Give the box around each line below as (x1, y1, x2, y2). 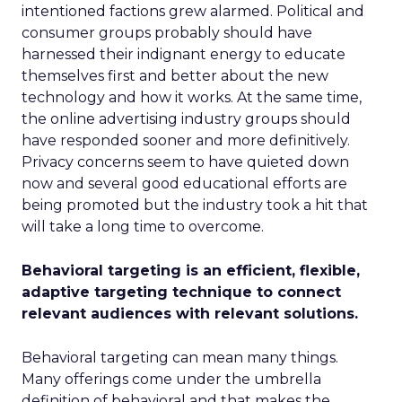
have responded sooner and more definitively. (22, 132, 350, 149)
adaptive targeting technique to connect (22, 284, 341, 301)
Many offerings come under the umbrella (22, 371, 321, 388)
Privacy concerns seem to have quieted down (22, 153, 349, 170)
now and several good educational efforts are (22, 175, 347, 192)
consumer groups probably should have (22, 24, 312, 41)
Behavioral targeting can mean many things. (22, 349, 338, 366)
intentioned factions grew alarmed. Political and (22, 3, 364, 20)
